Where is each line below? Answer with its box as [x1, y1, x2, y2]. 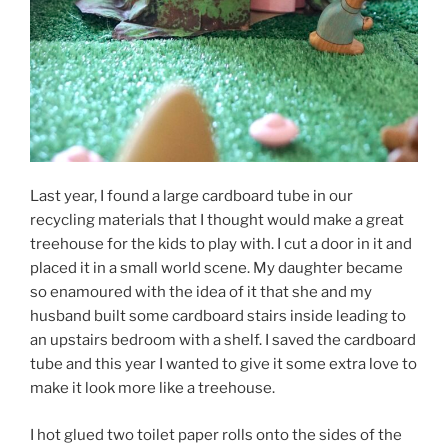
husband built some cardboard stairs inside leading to [30, 307, 406, 326]
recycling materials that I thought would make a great [30, 211, 404, 230]
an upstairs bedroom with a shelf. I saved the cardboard [30, 331, 416, 350]
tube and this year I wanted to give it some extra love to [30, 355, 417, 374]
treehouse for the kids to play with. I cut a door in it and [30, 235, 412, 254]
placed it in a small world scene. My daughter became [30, 259, 403, 278]
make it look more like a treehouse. [30, 379, 275, 398]
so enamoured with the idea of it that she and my [30, 283, 372, 302]
